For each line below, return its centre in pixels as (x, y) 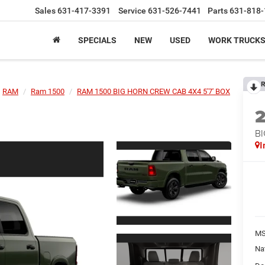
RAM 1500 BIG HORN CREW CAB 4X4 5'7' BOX (153, 91)
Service (132, 11)
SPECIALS (97, 41)
